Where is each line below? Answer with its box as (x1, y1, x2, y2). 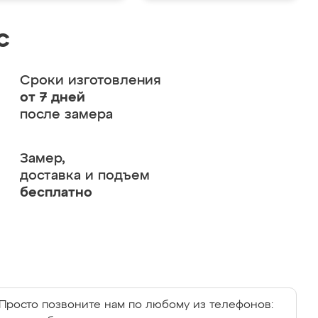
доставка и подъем (19, 169, 150, 182)
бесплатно (19, 186, 92, 199)
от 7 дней (19, 91, 85, 104)
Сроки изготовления (19, 74, 161, 87)
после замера (19, 108, 113, 121)
